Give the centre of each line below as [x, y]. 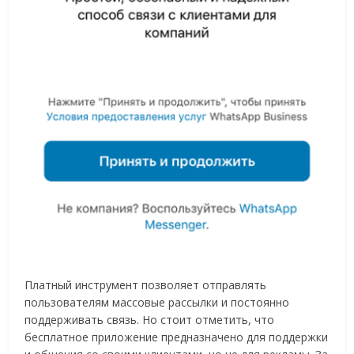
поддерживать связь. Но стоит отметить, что [150, 320]
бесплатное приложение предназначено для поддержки [177, 337]
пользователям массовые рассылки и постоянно [157, 302]
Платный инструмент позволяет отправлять [146, 285]
